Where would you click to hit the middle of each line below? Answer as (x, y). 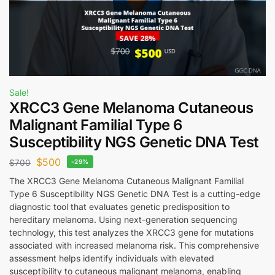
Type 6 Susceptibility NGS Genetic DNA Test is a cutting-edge (135, 193)
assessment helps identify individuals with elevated (112, 258)
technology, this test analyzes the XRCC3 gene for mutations (131, 232)
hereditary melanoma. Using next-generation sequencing (123, 219)
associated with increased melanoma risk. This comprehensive (134, 245)
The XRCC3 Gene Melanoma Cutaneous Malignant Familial (126, 180)
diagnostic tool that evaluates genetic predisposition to (119, 206)
